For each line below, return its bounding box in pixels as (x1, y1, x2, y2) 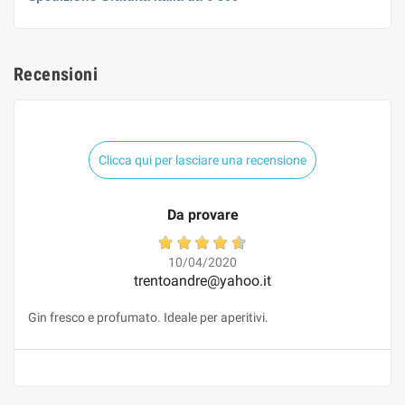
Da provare (166, 206, 239, 223)
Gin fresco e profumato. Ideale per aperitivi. (28, 310, 268, 325)
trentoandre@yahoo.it (134, 272, 271, 289)
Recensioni (14, 63, 98, 85)
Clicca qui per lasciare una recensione (99, 153, 306, 167)
